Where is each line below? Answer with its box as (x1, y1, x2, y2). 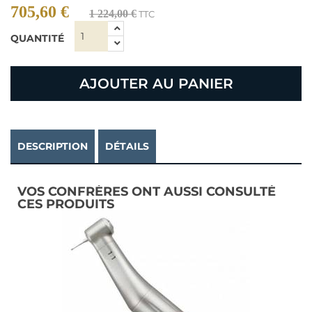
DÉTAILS (105, 140, 149, 153)
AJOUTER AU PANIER (79, 75, 233, 92)
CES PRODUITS (17, 196, 114, 212)
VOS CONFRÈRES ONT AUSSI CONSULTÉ (17, 184, 276, 199)
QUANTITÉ (10, 32, 64, 45)
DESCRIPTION (17, 140, 88, 153)
